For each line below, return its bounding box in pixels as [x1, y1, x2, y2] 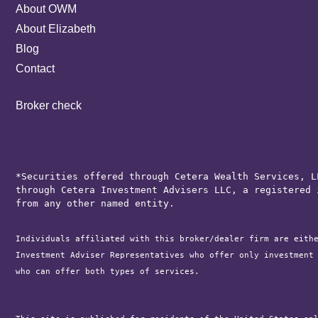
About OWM [16, 3, 77, 16]
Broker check [16, 99, 82, 112]
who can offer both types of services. [16, 266, 200, 276]
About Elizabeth [16, 23, 97, 35]
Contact [16, 62, 55, 75]
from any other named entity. [16, 198, 175, 209]
